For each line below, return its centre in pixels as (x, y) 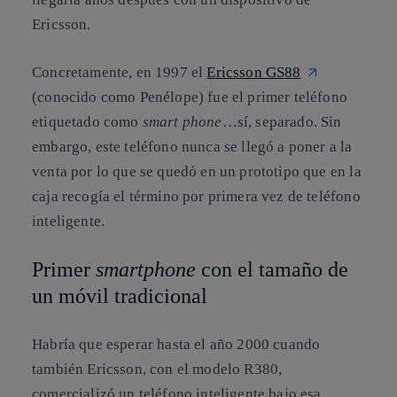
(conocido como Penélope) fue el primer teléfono (190, 97)
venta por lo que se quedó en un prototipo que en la (197, 171)
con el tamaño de (272, 270)
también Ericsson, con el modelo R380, (157, 369)
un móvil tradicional (120, 296)
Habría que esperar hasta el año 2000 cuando (176, 344)
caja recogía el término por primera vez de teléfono (196, 196)
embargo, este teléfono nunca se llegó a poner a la (192, 146)
